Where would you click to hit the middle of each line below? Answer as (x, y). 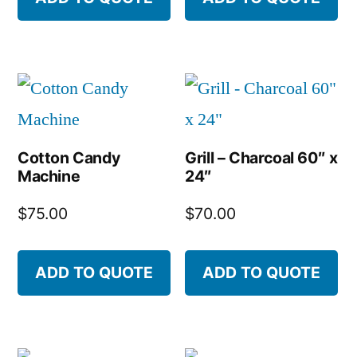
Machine (49, 177)
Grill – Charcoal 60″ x (261, 158)
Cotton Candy (69, 158)
